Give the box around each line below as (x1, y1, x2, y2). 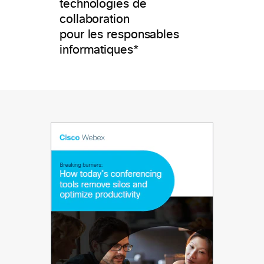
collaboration (60, 13, 130, 25)
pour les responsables (60, 28, 179, 41)
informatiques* (60, 44, 138, 56)
